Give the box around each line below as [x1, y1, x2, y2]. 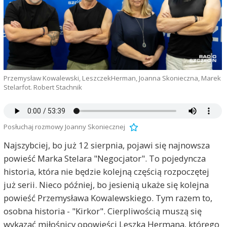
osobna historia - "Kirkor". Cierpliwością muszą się [3, 205, 202, 217]
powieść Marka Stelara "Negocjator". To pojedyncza [3, 152, 206, 164]
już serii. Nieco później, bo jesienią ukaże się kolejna [3, 178, 209, 191]
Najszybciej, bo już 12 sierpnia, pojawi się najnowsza [3, 139, 210, 151]
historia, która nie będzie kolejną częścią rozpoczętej [3, 165, 209, 177]
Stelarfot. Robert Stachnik [3, 83, 82, 92]
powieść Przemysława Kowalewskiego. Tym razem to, [3, 192, 212, 204]
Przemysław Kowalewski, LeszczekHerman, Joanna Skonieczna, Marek [3, 73, 221, 83]
